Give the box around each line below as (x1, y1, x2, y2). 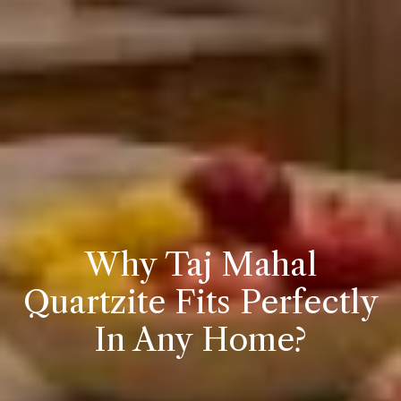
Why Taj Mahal (84, 243, 317, 284)
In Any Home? (94, 319, 307, 359)
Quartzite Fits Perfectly (22, 281, 379, 321)
